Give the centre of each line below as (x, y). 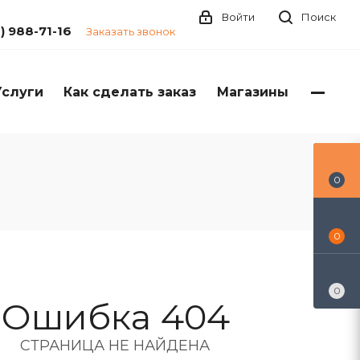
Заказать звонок (131, 31)
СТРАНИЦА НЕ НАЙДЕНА (115, 346)
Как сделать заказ (130, 92)
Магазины (253, 92)
